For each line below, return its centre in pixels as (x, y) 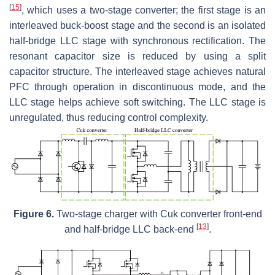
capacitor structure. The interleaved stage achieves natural (137, 71)
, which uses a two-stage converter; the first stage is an (144, 10)
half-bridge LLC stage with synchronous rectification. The (137, 41)
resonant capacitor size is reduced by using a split (137, 56)
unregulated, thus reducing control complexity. (109, 117)
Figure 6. (33, 214)
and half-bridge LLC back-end (130, 230)
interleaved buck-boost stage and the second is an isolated (137, 25)
